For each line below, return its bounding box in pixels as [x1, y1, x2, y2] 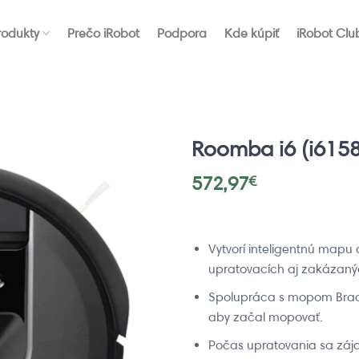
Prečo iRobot [67, 26, 140, 41]
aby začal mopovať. [208, 309, 323, 325]
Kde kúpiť [224, 26, 280, 41]
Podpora [157, 26, 208, 41]
